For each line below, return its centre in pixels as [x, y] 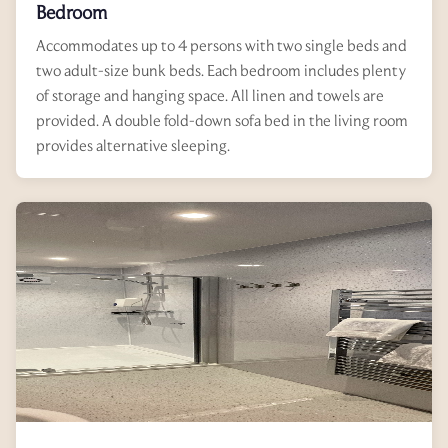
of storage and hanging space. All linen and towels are [210, 95]
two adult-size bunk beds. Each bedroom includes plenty [221, 70]
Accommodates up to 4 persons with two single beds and [221, 45]
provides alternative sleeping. [133, 145]
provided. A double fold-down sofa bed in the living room [222, 120]
